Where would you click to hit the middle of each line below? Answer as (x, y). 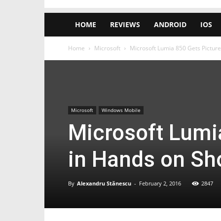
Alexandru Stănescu (104, 183)
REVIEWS (125, 24)
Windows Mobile (121, 110)
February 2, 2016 (160, 183)
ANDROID (170, 24)
